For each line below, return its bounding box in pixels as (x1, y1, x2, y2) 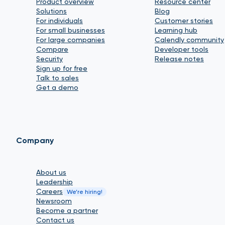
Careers (36, 187, 63, 196)
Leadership (36, 178, 73, 186)
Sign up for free (36, 64, 87, 73)
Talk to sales (36, 74, 79, 82)
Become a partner (36, 206, 98, 215)
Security (36, 55, 63, 63)
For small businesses (36, 26, 105, 35)
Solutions (36, 7, 67, 16)
